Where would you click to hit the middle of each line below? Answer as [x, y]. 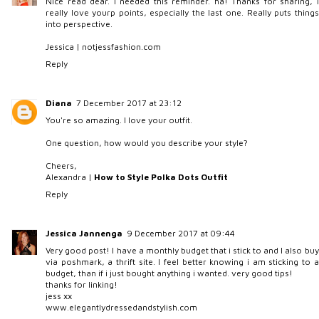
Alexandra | [70, 177]
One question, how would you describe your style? [147, 142]
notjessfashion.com [122, 46]
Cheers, [62, 165]
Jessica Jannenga [84, 233]
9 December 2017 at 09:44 [181, 233]
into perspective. [79, 23]
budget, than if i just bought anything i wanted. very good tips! [169, 273]
